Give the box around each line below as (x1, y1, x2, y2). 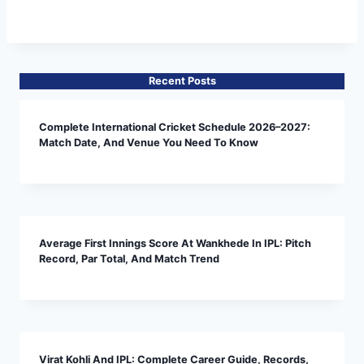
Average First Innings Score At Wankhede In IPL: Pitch (39, 236, 311, 249)
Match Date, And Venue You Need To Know (39, 136, 258, 149)
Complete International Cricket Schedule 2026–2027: (39, 120, 310, 133)
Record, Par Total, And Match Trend (39, 252, 219, 265)
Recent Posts (148, 74, 216, 87)
